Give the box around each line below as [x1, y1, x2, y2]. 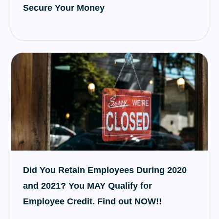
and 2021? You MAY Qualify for [23, 181, 153, 191]
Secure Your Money [23, 3, 105, 13]
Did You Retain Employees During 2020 [23, 165, 187, 175]
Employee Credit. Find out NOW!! [23, 197, 162, 206]
